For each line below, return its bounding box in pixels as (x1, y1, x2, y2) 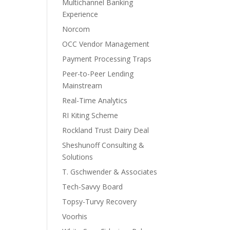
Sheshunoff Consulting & (62, 140, 144, 150)
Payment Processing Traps (62, 54, 151, 64)
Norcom (62, 24, 90, 34)
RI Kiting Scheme (62, 110, 118, 120)
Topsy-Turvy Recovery (62, 197, 137, 206)
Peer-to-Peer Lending (62, 69, 133, 79)
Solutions (62, 152, 93, 162)
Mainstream (62, 81, 102, 90)
